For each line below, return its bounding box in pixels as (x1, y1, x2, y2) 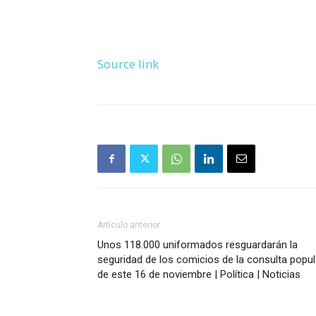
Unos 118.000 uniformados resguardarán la (97, 238, 298, 251)
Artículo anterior (97, 219, 160, 230)
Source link (97, 55, 159, 72)
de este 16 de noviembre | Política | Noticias (97, 267, 300, 281)
